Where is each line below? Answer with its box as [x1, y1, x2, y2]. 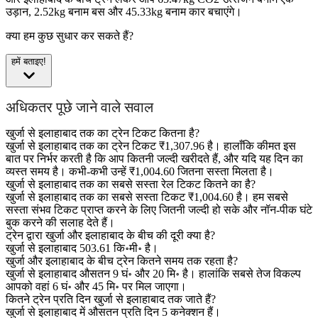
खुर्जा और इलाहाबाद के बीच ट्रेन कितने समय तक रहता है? [6, 255, 238, 268]
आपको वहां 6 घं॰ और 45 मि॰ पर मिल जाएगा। [6, 280, 187, 293]
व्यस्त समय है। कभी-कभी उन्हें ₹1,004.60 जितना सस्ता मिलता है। [6, 165, 274, 178]
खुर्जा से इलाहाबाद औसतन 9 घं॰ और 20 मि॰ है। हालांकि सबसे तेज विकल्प [6, 268, 301, 280]
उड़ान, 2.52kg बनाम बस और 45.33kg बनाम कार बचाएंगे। [6, 6, 242, 18]
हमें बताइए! [11, 56, 46, 67]
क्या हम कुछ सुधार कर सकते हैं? [6, 30, 133, 43]
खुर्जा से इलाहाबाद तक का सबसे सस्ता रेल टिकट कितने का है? [6, 178, 256, 191]
